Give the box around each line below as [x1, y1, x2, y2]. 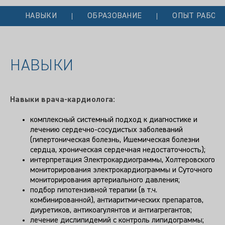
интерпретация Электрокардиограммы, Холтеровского [30, 156, 215, 164]
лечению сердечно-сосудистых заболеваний [30, 126, 183, 134]
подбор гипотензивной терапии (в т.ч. [30, 186, 157, 194]
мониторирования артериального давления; [30, 176, 180, 184]
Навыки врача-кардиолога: [10, 95, 116, 104]
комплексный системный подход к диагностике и [30, 116, 197, 124]
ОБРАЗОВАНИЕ [87, 12, 142, 20]
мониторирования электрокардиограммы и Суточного [30, 166, 212, 174]
